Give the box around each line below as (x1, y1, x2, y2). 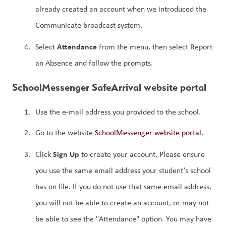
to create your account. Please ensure (79, 148, 205, 159)
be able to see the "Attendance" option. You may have (35, 213, 211, 224)
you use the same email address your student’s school (35, 164, 211, 176)
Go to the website (35, 127, 95, 138)
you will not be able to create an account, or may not (35, 197, 209, 208)
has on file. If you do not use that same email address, (35, 181, 211, 192)
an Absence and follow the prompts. (35, 57, 153, 68)
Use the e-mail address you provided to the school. (35, 106, 201, 117)
